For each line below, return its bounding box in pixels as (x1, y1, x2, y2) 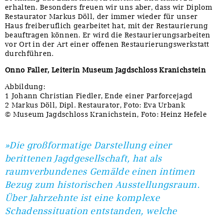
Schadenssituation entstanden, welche (5, 205, 177, 217)
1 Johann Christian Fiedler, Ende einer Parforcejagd (5, 91, 193, 101)
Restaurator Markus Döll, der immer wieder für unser (5, 12, 198, 21)
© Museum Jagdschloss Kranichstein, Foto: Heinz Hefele (5, 110, 207, 119)
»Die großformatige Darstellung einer (5, 140, 172, 151)
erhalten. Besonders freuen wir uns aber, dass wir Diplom (5, 3, 213, 12)
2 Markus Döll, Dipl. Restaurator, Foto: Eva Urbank (5, 101, 185, 110)
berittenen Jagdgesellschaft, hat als (5, 153, 162, 164)
